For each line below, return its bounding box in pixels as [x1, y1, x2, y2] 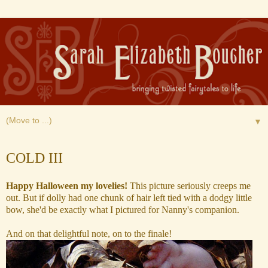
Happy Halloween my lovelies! [6, 181, 127, 191]
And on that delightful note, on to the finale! [6, 229, 172, 239]
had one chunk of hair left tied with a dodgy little [66, 193, 252, 203]
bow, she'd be [6, 205, 60, 215]
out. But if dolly [6, 193, 66, 203]
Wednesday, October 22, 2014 [6, 142, 147, 150]
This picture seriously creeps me [127, 181, 251, 191]
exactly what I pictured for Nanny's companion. [60, 205, 242, 215]
